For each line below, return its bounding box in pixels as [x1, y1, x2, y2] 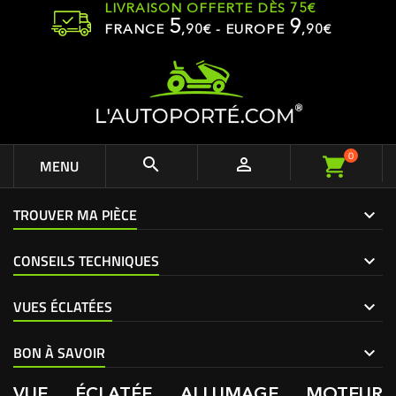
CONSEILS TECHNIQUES [13, 250, 159, 271]
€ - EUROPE [203, 24, 289, 37]
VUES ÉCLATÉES [13, 296, 112, 317]
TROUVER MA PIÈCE [13, 204, 137, 225]
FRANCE [104, 24, 169, 37]
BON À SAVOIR [13, 342, 105, 363]
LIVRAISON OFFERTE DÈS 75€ [104, 3, 316, 16]
